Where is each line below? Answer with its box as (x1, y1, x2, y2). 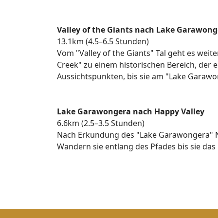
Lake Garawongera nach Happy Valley (57, 106, 204, 117)
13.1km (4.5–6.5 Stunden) (57, 36, 149, 47)
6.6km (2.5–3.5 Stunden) (57, 118, 145, 128)
